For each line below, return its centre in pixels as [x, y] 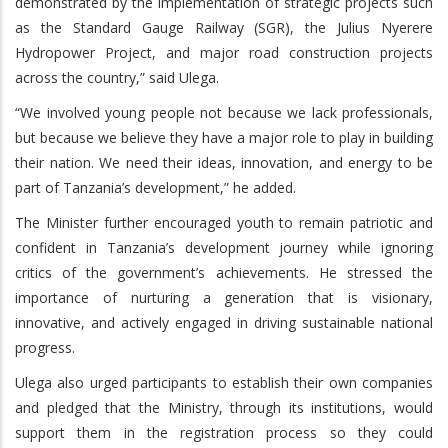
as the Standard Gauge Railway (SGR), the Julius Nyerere [224, 27]
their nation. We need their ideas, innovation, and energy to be [224, 162]
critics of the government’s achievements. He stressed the [224, 272]
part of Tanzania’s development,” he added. [155, 187]
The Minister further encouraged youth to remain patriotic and [224, 222]
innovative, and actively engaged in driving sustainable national [224, 322]
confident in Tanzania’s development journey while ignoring [224, 247]
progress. [45, 347]
